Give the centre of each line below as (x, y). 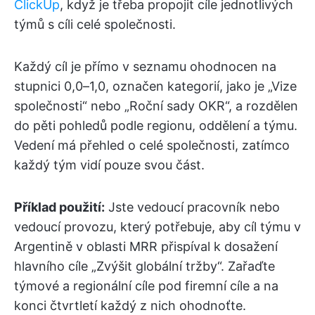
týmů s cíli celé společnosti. (95, 25)
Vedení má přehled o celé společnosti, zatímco (152, 146)
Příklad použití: (59, 207)
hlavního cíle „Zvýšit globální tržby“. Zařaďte (144, 266)
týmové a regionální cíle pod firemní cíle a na (146, 286)
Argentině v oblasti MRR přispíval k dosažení (146, 247)
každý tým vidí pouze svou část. (109, 165)
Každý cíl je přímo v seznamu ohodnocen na (145, 67)
